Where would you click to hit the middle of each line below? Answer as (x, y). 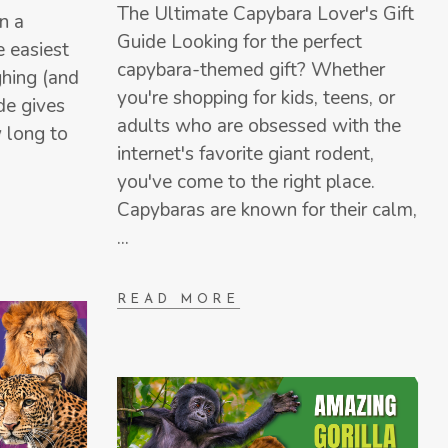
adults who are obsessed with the (258, 125)
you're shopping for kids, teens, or (255, 97)
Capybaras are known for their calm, (266, 209)
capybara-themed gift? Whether (250, 69)
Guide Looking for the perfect (239, 41)
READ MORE (178, 300)
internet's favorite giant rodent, (245, 153)
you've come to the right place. (245, 181)
